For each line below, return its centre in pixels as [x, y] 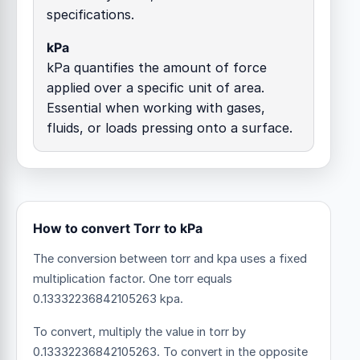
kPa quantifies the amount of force [157, 67]
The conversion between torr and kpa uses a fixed [170, 258]
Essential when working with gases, [156, 107]
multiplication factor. [91, 278]
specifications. [90, 14]
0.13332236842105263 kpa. [108, 299]
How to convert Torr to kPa [118, 228]
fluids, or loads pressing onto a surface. [170, 127]
